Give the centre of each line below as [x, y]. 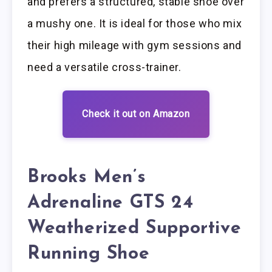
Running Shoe [89, 254]
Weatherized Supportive [134, 228]
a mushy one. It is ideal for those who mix [135, 24]
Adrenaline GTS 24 [110, 203]
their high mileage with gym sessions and [135, 46]
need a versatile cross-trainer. [104, 67]
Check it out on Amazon [136, 114]
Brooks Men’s [87, 177]
